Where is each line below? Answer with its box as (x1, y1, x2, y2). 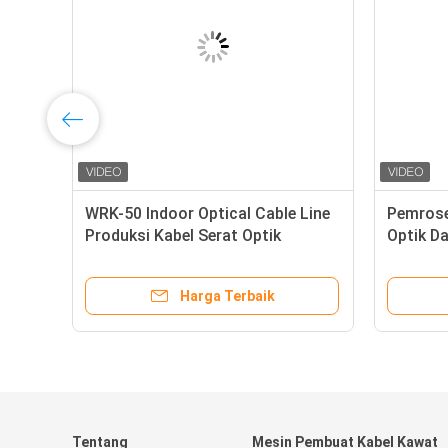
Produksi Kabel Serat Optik (85, 226, 281, 245)
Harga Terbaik (179, 288, 275, 304)
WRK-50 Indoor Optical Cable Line (85, 204, 330, 223)
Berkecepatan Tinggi (85, 248, 237, 267)
